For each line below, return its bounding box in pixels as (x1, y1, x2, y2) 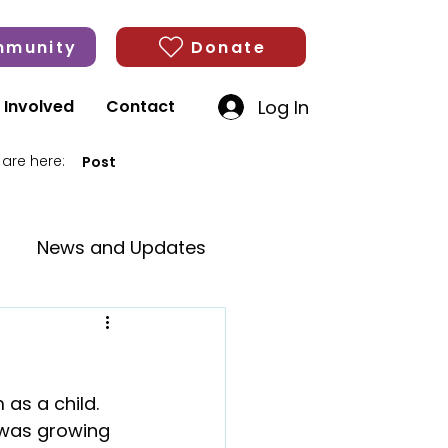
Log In (258, 94, 310, 120)
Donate (190, 35, 266, 59)
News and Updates (37, 234, 206, 260)
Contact (105, 95, 175, 118)
